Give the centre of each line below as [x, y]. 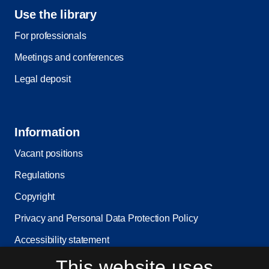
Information [47, 132]
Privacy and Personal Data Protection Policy [106, 219]
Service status [44, 262]
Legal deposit [43, 79]
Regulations [40, 175]
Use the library [56, 15]
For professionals [50, 36]
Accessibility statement [62, 240]
